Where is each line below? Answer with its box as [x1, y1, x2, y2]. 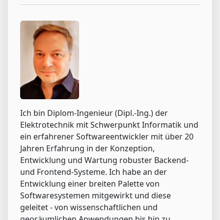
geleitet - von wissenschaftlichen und [20, 202, 158, 213]
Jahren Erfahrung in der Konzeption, [20, 143, 155, 154]
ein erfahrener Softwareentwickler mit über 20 [20, 131, 193, 142]
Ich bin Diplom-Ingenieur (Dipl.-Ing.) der [20, 108, 168, 119]
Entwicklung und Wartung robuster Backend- [20, 155, 189, 166]
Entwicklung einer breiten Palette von [20, 178, 160, 190]
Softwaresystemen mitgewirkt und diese [20, 190, 171, 201]
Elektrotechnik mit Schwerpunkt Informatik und [20, 119, 198, 131]
